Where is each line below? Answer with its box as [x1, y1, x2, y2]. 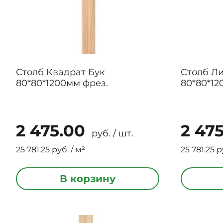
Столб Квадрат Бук [16, 67, 105, 78]
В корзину [60, 173, 115, 185]
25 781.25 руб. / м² [16, 145, 85, 154]
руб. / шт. [89, 128, 133, 139]
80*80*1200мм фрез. [16, 78, 108, 89]
